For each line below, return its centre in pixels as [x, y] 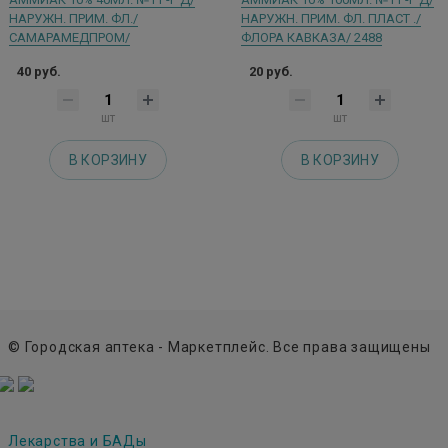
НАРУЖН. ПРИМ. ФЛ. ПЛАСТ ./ [331, 18]
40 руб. [39, 71]
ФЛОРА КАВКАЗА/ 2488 [311, 37]
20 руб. [271, 71]
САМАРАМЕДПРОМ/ [69, 37]
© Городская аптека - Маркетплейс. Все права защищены [219, 347]
